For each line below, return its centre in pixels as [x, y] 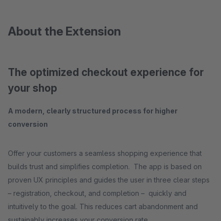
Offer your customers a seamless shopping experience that [105, 153]
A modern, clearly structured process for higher [93, 111]
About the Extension [64, 31]
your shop [33, 88]
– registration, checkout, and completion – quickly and [78, 193]
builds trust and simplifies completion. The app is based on [71, 166]
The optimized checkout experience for [106, 72]
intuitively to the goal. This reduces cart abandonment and [103, 206]
